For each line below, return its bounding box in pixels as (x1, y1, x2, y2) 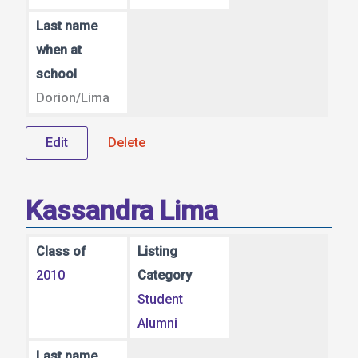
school (35, 66, 77, 82)
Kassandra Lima (26, 193, 218, 226)
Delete (108, 134, 145, 150)
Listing (137, 243, 178, 259)
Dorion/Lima (35, 90, 109, 106)
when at (35, 42, 82, 58)
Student (137, 291, 184, 307)
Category (137, 267, 193, 283)
